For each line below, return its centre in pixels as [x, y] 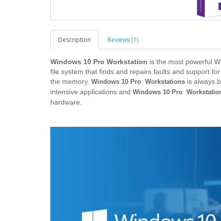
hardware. [66, 102]
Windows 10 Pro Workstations [138, 81]
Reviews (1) [123, 39]
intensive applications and [92, 92]
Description [74, 39]
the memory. [71, 81]
